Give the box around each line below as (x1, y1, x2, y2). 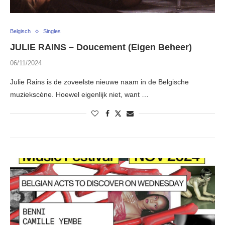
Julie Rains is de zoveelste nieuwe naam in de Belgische (10, 78, 189, 86)
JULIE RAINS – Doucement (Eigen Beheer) (10, 42, 192, 53)
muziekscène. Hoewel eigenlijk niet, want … (10, 90, 149, 99)
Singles (43, 28, 61, 35)
